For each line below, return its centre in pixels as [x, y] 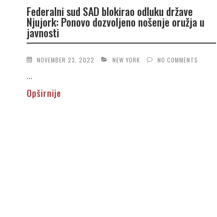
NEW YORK [126, 60]
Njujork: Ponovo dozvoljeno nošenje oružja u [115, 22]
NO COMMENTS [178, 60]
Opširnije [44, 93]
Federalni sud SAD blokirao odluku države [109, 11]
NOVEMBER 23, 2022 [65, 60]
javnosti [43, 33]
